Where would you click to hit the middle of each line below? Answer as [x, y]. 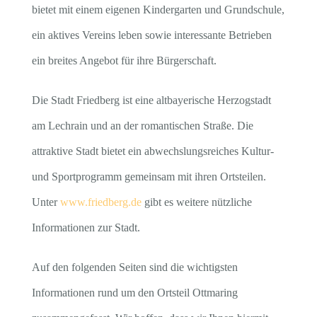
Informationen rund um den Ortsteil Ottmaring [134, 293]
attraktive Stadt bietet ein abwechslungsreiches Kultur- [152, 151]
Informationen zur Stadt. [86, 227]
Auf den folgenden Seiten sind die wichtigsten [134, 267]
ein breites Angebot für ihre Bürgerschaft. [124, 60]
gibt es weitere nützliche [196, 202]
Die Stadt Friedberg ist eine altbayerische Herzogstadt [151, 100]
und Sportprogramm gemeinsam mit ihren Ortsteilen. [149, 177]
